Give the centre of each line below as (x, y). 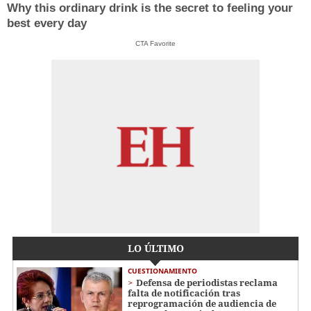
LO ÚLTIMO (155, 249)
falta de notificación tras (184, 293)
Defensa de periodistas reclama (207, 283)
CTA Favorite (155, 44)
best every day (47, 24)
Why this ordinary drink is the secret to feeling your (150, 8)
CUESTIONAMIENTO (162, 271)
